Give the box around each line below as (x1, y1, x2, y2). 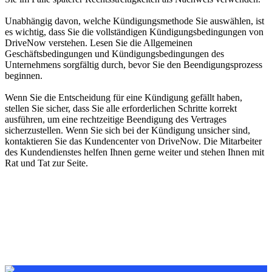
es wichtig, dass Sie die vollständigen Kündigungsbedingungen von (5, 27, 263, 37)
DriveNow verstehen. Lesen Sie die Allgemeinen (5, 38, 192, 48)
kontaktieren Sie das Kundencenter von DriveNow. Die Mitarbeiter (5, 136, 262, 146)
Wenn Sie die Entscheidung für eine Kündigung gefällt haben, (5, 92, 242, 103)
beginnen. (5, 70, 42, 81)
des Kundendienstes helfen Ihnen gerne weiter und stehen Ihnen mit (5, 147, 264, 157)
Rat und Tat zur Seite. (5, 158, 88, 168)
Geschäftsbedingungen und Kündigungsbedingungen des (5, 49, 224, 59)
